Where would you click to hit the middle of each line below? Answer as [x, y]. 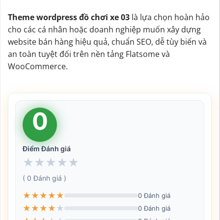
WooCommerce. [38, 66]
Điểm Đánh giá [47, 149]
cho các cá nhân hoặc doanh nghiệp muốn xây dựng [104, 29]
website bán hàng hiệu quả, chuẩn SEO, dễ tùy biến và [107, 41]
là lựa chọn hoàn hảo [170, 17]
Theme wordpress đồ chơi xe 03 [69, 17]
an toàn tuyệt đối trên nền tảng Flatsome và [89, 54]
